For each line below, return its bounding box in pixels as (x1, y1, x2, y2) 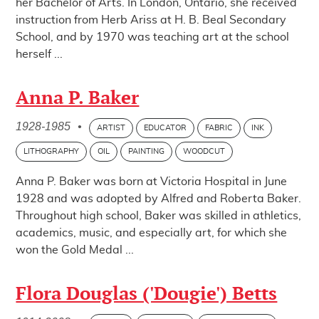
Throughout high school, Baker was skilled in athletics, (16, 210, 302, 221)
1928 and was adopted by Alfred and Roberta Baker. (16, 193, 302, 204)
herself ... (16, 48, 63, 60)
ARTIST (97, 124, 126, 132)
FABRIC (205, 124, 234, 132)
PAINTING (128, 147, 165, 155)
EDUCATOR (144, 124, 187, 132)
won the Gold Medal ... (16, 244, 135, 256)
